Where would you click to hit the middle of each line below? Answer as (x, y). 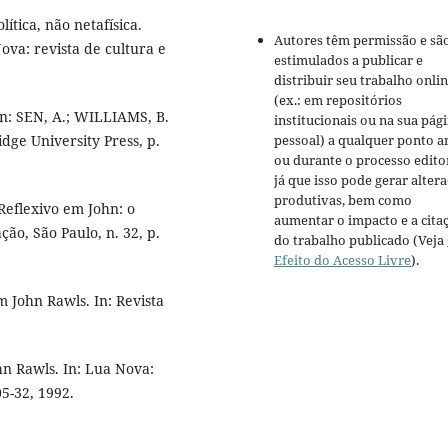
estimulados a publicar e (348, 60)
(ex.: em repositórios (338, 100)
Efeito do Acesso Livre (342, 260)
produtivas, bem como (343, 200)
